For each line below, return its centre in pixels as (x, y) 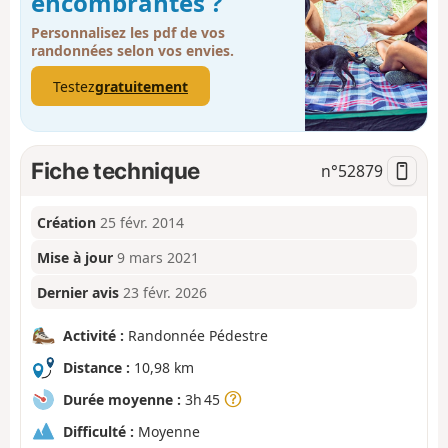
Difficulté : (98, 431)
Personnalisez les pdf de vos (128, 32)
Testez (74, 86)
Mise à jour (75, 257)
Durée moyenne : (122, 399)
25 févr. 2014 (142, 223)
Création (67, 223)
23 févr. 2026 (165, 292)
